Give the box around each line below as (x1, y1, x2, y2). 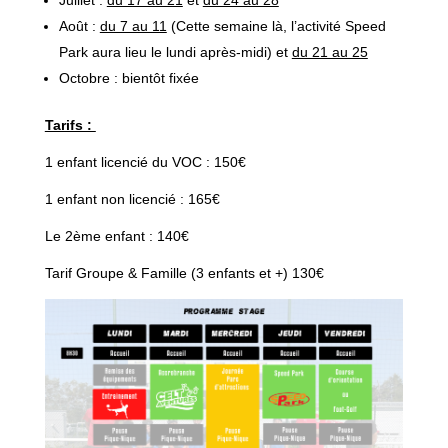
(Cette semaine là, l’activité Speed (166, 18, 386, 35)
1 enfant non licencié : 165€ (44, 191, 220, 208)
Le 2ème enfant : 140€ (44, 228, 189, 245)
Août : (58, 18, 100, 35)
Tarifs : (44, 117, 96, 134)
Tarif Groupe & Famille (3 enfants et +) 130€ (44, 265, 324, 282)
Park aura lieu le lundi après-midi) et (58, 44, 292, 61)
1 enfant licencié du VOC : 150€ (44, 154, 246, 171)
